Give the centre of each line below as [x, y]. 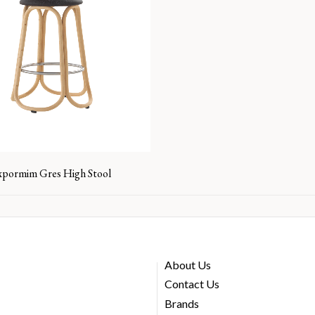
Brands [182, 303]
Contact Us [192, 284]
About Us [188, 265]
